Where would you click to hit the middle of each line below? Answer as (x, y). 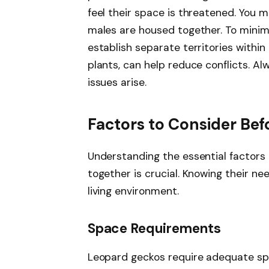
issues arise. (117, 83)
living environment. (133, 191)
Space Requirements (154, 228)
